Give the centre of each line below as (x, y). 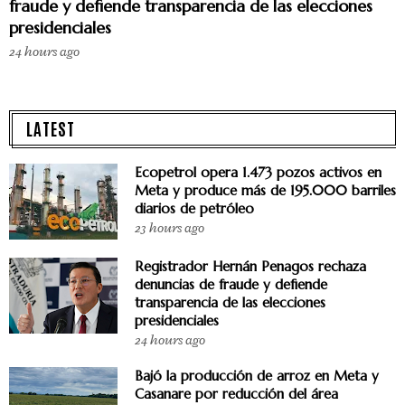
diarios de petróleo (194, 209)
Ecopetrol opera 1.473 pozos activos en (258, 173)
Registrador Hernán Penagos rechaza (250, 267)
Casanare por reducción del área (236, 394)
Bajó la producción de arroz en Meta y (257, 376)
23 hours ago (170, 229)
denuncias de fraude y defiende (231, 285)
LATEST (51, 128)
